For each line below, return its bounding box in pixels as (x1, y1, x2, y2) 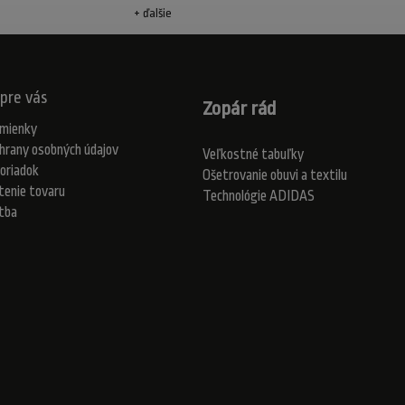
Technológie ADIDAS (202, 187, 315, 204)
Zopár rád (202, 97, 276, 119)
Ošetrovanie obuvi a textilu (202, 166, 347, 184)
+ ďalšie (133, 6, 172, 21)
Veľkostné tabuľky (202, 146, 304, 163)
